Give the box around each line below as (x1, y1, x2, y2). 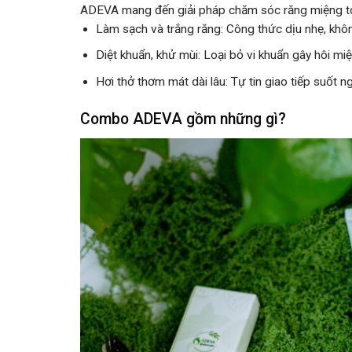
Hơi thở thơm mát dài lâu (96, 74, 226, 89)
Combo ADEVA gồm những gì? (80, 109, 286, 128)
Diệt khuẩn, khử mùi (96, 48, 199, 63)
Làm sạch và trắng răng (96, 21, 222, 36)
